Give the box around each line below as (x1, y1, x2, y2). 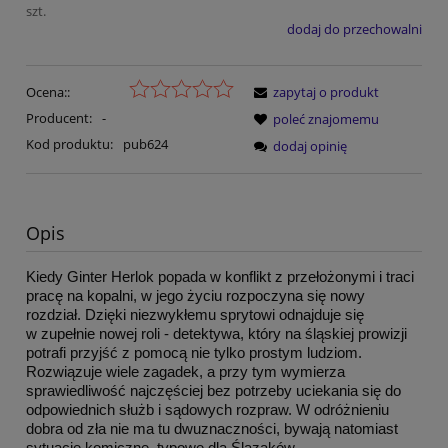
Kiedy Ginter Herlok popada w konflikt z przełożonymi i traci (26, 267, 414, 285)
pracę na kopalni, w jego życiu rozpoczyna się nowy (26, 286, 365, 304)
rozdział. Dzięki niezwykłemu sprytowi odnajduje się (26, 305, 364, 323)
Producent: (26, 109, 95, 128)
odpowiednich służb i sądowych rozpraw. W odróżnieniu (26, 400, 389, 418)
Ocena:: (26, 83, 70, 102)
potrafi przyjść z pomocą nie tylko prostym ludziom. (26, 343, 362, 361)
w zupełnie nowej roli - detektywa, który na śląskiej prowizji (26, 324, 407, 342)
